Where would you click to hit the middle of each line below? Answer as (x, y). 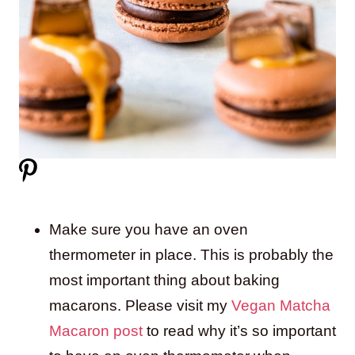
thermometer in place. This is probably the (191, 254)
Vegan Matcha (281, 305)
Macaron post (96, 330)
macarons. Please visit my (140, 305)
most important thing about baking (164, 280)
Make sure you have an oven (149, 229)
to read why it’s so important (239, 330)
